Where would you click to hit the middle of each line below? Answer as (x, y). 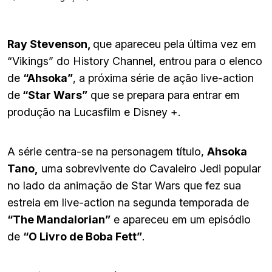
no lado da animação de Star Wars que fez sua (124, 185)
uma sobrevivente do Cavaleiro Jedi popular (150, 168)
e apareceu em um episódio (181, 219)
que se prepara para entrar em (164, 95)
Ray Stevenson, (50, 44)
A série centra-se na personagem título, (107, 151)
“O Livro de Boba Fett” (83, 236)
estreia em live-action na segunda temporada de (128, 202)
